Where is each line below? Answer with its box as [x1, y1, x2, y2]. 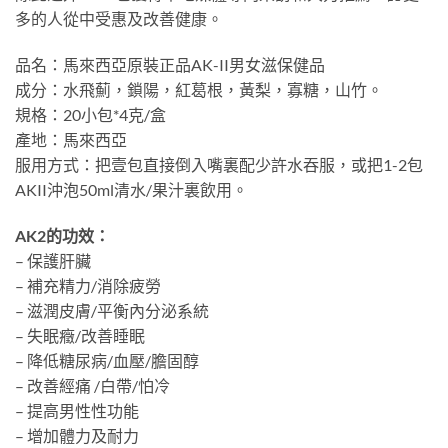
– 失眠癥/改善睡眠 [15, 325, 145, 345]
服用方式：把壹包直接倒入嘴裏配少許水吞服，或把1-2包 [15, 155, 423, 174]
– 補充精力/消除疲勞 [15, 275, 161, 295]
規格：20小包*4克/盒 [15, 105, 166, 124]
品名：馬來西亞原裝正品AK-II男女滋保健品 [15, 55, 325, 74]
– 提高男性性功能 [15, 400, 139, 420]
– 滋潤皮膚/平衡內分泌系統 [15, 300, 209, 320]
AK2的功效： [15, 225, 110, 245]
